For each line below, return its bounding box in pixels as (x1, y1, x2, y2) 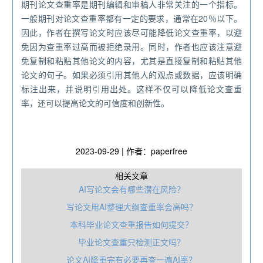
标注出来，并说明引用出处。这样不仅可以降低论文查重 (21, 83, 242, 95)
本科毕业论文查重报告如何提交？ (70, 218, 193, 231)
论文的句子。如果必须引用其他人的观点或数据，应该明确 (21, 69, 242, 81)
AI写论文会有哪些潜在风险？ (78, 183, 185, 195)
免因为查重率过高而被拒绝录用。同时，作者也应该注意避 (21, 41, 242, 53)
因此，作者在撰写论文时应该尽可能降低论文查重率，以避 (21, 26, 242, 39)
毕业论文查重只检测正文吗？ (78, 236, 185, 248)
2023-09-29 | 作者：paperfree (76, 145, 187, 157)
